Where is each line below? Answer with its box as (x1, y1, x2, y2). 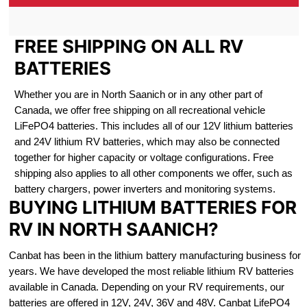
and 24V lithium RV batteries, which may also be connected (14, 136, 280, 148)
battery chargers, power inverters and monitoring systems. (14, 183, 275, 195)
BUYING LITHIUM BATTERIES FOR (8, 197, 297, 219)
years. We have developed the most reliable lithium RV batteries (8, 265, 294, 278)
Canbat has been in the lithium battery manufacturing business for (8, 249, 301, 262)
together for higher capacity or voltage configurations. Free (14, 151, 273, 164)
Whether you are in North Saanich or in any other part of (14, 88, 262, 101)
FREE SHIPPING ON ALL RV (14, 36, 243, 58)
